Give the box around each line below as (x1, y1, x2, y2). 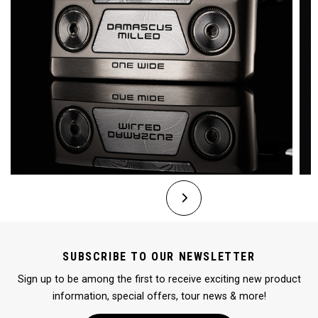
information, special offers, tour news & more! (52, 290, 266, 303)
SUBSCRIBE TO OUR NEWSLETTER (62, 250, 256, 264)
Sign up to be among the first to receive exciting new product (17, 273, 301, 286)
